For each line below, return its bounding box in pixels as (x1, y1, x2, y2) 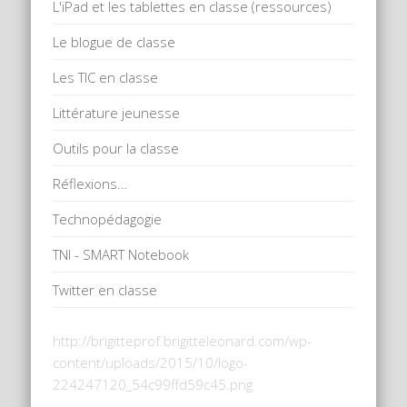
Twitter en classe (53, 280, 158, 299)
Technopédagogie (53, 209, 163, 228)
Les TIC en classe (53, 67, 159, 86)
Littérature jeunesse (53, 103, 181, 122)
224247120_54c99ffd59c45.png (53, 374, 253, 393)
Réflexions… (53, 174, 128, 193)
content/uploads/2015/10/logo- (53, 352, 249, 372)
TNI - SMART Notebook (53, 244, 190, 263)
